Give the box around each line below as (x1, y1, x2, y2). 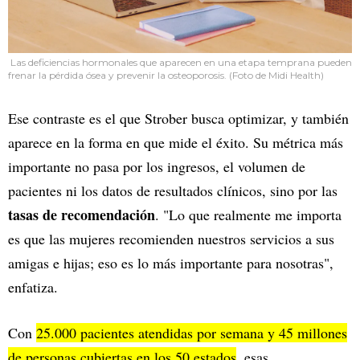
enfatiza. (8, 277, 58, 297)
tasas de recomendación (8, 204, 155, 226)
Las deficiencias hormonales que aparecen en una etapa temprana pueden (8, 56, 352, 69)
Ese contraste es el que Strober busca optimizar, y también (8, 108, 349, 129)
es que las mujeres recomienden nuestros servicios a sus (8, 229, 334, 249)
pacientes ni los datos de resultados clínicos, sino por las (8, 181, 337, 201)
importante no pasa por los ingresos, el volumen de (8, 157, 305, 177)
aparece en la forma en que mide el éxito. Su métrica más (8, 133, 343, 153)
